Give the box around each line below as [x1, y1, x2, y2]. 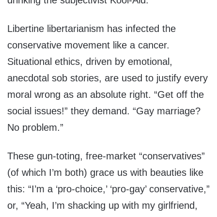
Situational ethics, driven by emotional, [7, 56, 172, 67]
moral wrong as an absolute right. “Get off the [7, 89, 204, 100]
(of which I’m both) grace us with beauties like [7, 167, 203, 178]
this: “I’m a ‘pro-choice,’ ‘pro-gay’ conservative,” [7, 184, 210, 195]
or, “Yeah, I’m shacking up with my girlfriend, [7, 200, 198, 211]
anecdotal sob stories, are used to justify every [7, 73, 208, 84]
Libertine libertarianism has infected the [7, 23, 176, 34]
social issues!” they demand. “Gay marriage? [7, 106, 201, 117]
